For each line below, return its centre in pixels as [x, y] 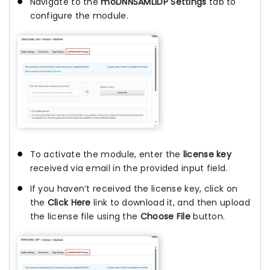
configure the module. [79, 15]
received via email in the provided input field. [129, 168]
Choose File [165, 217]
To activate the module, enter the [106, 154]
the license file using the [85, 217]
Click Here [69, 203]
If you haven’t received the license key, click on [134, 189]
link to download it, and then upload [170, 203]
